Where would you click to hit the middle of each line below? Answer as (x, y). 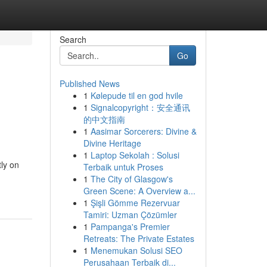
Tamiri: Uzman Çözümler (130, 215)
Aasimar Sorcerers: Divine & (143, 131)
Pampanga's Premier (130, 226)
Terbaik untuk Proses (123, 167)
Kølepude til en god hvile (136, 95)
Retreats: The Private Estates (139, 238)
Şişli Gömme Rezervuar (135, 203)
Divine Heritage (112, 143)
